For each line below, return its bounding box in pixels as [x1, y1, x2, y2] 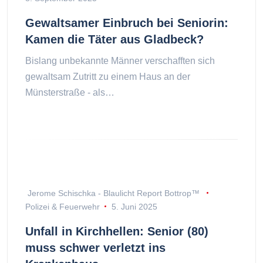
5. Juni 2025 [111, 201, 157, 211]
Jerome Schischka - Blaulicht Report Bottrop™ [28, 188, 200, 198]
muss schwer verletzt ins [25, 241, 166, 254]
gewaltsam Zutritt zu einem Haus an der [25, 72, 190, 82]
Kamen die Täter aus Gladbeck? [25, 33, 204, 46]
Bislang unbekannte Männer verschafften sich [25, 56, 215, 66]
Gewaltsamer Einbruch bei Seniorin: [25, 16, 228, 29]
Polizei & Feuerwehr [25, 201, 100, 211]
